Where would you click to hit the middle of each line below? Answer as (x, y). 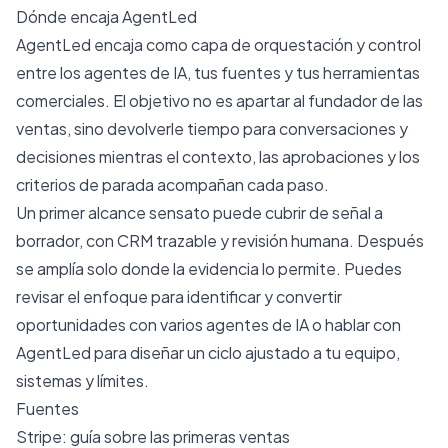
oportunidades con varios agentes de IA (162, 324)
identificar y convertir (264, 296)
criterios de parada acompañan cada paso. (172, 184)
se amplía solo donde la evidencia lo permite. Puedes (209, 268)
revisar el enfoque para (101, 296)
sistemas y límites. (82, 380)
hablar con (363, 324)
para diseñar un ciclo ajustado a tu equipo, (245, 352)
